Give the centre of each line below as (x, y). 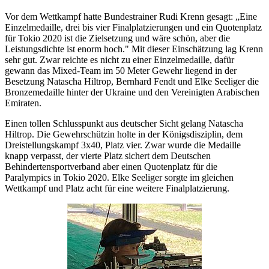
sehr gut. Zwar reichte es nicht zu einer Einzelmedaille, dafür (119, 59)
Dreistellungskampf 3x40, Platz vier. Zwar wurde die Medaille (123, 145)
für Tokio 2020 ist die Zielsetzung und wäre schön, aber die (117, 38)
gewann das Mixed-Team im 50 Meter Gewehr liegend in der (121, 70)
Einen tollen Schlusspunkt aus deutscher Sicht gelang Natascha (124, 123)
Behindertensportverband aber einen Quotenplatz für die (111, 166)
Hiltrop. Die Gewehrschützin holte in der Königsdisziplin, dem (124, 134)
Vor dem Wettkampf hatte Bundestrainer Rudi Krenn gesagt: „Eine (131, 16)
